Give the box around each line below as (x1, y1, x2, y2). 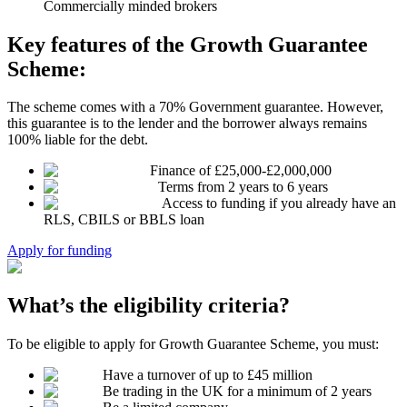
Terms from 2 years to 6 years (158, 179, 328, 195)
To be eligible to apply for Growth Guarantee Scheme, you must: (7, 336, 379, 352)
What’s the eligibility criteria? (7, 293, 290, 318)
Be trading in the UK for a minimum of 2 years (103, 383, 372, 400)
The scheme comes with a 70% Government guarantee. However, (7, 99, 383, 115)
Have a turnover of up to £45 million (103, 367, 313, 383)
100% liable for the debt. (7, 132, 148, 148)
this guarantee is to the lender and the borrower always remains (7, 115, 367, 132)
